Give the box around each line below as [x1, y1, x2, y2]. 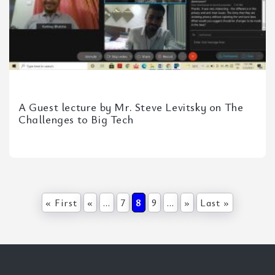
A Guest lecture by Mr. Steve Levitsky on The [18, 99, 244, 114]
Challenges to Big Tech [18, 112, 134, 126]
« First [45, 196, 77, 209]
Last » [200, 196, 230, 209]
